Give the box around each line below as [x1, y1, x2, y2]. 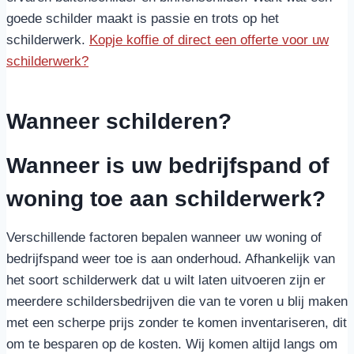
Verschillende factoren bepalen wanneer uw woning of [6, 230, 322, 245]
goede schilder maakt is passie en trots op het [6, 11, 279, 26]
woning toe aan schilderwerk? [6, 186, 326, 211]
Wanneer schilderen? [6, 109, 232, 134]
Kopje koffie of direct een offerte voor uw [89, 32, 329, 47]
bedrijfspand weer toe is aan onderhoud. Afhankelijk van [6, 251, 335, 266]
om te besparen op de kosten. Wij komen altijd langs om [6, 337, 337, 352]
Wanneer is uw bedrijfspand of [6, 153, 329, 178]
